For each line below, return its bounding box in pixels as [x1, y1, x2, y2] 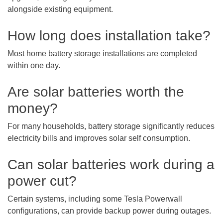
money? [7, 101, 58, 116]
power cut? [7, 173, 77, 189]
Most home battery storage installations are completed [7, 49, 197, 58]
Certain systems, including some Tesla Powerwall [7, 195, 182, 203]
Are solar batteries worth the [7, 84, 184, 100]
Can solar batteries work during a [7, 157, 215, 172]
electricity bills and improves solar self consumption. [7, 134, 190, 142]
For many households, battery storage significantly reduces [7, 122, 215, 130]
